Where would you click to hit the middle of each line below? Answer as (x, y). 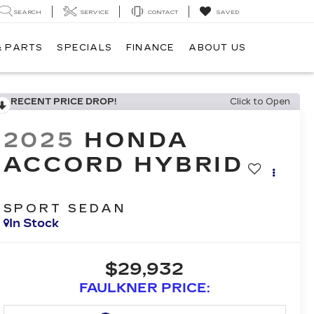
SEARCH (28, 12)
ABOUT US (217, 48)
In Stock (34, 224)
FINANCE (150, 48)
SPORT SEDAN (64, 209)
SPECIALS (84, 48)
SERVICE (95, 12)
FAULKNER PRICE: (145, 288)
